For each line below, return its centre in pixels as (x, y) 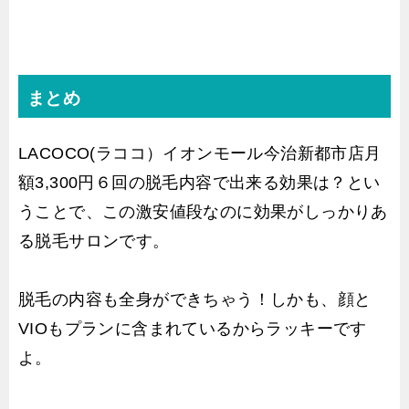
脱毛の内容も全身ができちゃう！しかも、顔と (195, 299)
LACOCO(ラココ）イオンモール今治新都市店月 (200, 153)
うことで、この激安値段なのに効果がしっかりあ (203, 211)
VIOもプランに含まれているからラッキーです (193, 328)
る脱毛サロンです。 (94, 241)
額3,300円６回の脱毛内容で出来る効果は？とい (199, 182)
